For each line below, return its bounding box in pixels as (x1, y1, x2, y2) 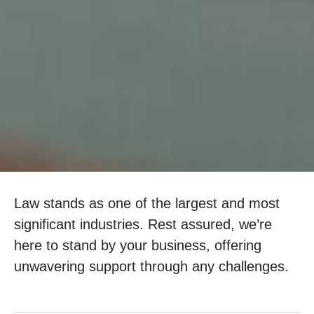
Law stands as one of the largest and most (14, 196, 280, 212)
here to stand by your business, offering (14, 238, 261, 254)
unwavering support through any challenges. (14, 259, 289, 275)
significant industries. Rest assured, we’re (14, 217, 272, 233)
